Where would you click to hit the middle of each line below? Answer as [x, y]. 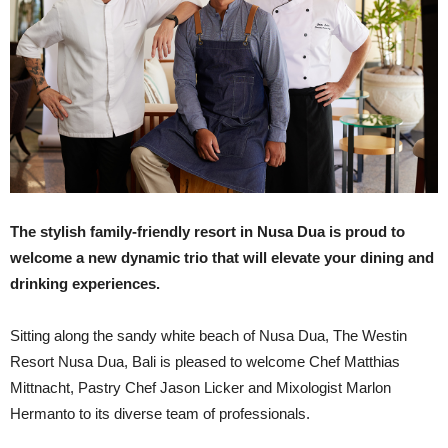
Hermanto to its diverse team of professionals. [160, 414]
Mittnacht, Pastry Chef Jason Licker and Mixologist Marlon [200, 388]
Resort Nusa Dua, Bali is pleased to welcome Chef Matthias [205, 362]
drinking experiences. [85, 284]
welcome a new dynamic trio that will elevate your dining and [222, 258]
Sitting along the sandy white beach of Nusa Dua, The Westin [208, 336]
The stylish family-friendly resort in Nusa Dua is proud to [207, 232]
